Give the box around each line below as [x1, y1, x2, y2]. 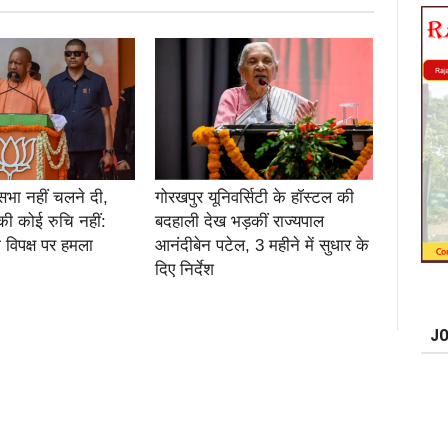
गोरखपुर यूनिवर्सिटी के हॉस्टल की [155, 187, 354, 207]
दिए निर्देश [155, 259, 214, 279]
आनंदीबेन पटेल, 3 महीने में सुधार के [155, 235, 369, 255]
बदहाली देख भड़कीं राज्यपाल [155, 211, 324, 231]
